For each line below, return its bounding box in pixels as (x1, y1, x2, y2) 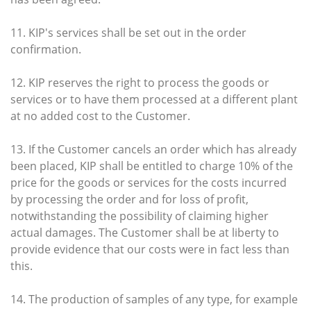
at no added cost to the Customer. (10, 108, 190, 124)
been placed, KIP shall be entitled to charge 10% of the (10, 158, 293, 174)
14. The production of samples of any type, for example (10, 291, 298, 307)
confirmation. (10, 41, 81, 57)
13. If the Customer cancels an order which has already (10, 141, 296, 157)
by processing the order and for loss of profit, (10, 191, 249, 207)
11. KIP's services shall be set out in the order (10, 24, 246, 40)
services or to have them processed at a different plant (10, 91, 298, 107)
